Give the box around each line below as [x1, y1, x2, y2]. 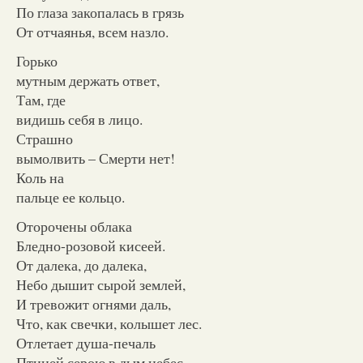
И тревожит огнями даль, [16, 293, 171, 314]
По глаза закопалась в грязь [16, 2, 184, 22]
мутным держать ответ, [16, 70, 160, 90]
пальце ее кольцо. [16, 186, 125, 207]
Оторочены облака [16, 216, 132, 236]
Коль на [16, 167, 64, 187]
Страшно [16, 128, 73, 148]
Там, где [16, 89, 66, 109]
